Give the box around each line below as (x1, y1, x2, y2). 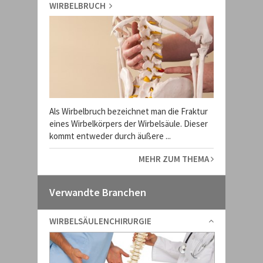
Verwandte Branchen (49, 186, 146, 199)
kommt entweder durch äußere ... (49, 130, 171, 141)
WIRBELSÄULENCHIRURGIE (49, 215, 151, 227)
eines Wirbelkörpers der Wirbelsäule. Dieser (49, 118, 208, 129)
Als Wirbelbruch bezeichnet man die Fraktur (49, 106, 208, 117)
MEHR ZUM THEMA (139, 153, 211, 164)
